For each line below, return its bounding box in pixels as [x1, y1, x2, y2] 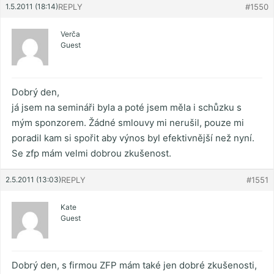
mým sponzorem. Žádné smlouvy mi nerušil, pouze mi [12, 117, 244, 129]
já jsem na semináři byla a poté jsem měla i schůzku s [12, 102, 242, 114]
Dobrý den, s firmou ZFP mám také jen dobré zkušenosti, [12, 259, 257, 272]
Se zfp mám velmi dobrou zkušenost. [12, 147, 171, 160]
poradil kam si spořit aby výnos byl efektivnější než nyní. [12, 132, 254, 144]
